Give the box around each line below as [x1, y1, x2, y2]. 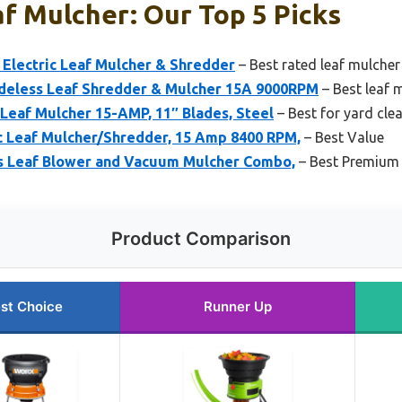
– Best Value [301, 128, 384, 145]
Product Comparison [111, 227, 291, 249]
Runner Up [203, 297, 272, 315]
